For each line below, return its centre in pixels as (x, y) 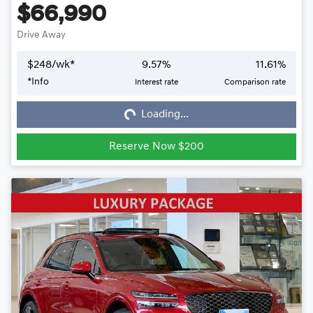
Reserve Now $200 (156, 146)
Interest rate (156, 82)
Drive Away (41, 35)
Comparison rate (255, 82)
